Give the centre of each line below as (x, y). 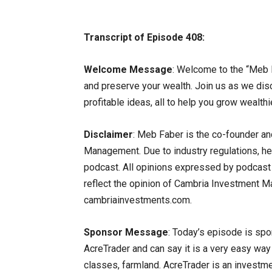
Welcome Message (128, 70)
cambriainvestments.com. (138, 200)
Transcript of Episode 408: (144, 37)
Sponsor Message (126, 232)
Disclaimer (108, 134)
